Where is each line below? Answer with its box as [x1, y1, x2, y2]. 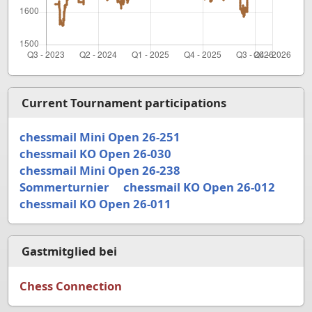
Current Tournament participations [21, 94, 226, 111]
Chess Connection [19, 277, 122, 294]
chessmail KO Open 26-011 [19, 196, 171, 212]
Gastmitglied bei [21, 242, 117, 259]
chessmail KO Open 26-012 [123, 179, 275, 196]
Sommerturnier [19, 179, 109, 196]
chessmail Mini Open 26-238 [19, 162, 180, 179]
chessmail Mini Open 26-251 [19, 129, 180, 146]
